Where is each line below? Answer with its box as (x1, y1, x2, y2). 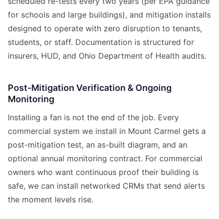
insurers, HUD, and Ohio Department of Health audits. (8, 51, 206, 61)
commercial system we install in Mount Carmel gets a (8, 126, 206, 136)
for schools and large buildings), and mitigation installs (8, 10, 211, 20)
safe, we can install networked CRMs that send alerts (8, 181, 205, 191)
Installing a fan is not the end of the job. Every (8, 112, 179, 123)
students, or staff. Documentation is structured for (8, 37, 194, 47)
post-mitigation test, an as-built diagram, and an (8, 140, 187, 150)
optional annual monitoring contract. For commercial (8, 153, 202, 164)
